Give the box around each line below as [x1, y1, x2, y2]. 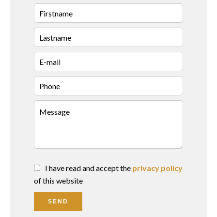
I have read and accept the [45, 163, 132, 172]
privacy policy [132, 163, 183, 172]
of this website [34, 176, 83, 185]
